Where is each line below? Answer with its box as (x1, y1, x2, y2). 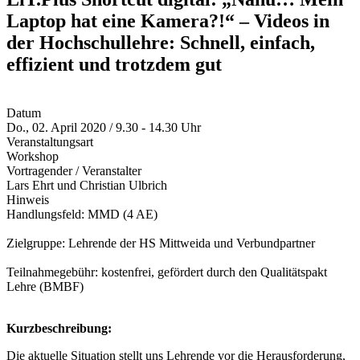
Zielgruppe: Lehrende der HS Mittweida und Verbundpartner (6, 235, 315, 250)
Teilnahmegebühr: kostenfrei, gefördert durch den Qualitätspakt (6, 264, 327, 279)
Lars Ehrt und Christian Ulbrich (6, 178, 167, 192)
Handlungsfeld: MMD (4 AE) (6, 207, 157, 221)
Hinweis (6, 192, 49, 207)
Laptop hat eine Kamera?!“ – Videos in (6, 10, 329, 31)
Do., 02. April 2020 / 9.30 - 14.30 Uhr (6, 120, 201, 134)
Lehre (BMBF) (6, 279, 84, 293)
